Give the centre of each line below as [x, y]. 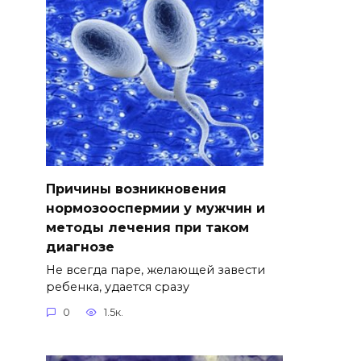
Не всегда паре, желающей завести [155, 270]
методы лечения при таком [147, 227]
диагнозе [80, 247]
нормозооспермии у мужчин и [155, 208]
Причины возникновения [136, 189]
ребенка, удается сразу [117, 286]
